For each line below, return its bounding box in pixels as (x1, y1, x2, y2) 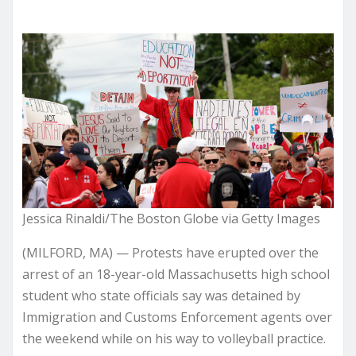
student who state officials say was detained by (22, 286, 300, 304)
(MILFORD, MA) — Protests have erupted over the (22, 243, 319, 261)
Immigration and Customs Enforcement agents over (22, 308, 332, 326)
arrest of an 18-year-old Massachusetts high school (22, 265, 330, 283)
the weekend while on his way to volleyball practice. (22, 329, 326, 347)
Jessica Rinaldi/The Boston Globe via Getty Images (22, 209, 320, 227)
